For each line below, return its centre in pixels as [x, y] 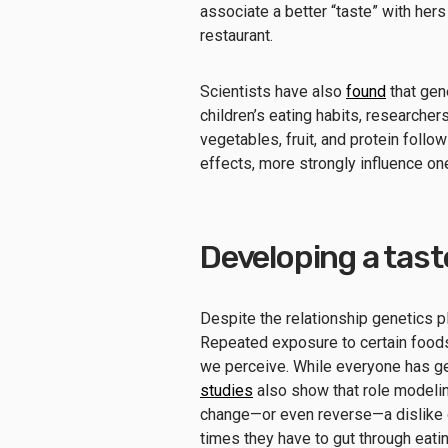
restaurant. [238, 35]
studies [226, 390]
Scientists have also [273, 91]
